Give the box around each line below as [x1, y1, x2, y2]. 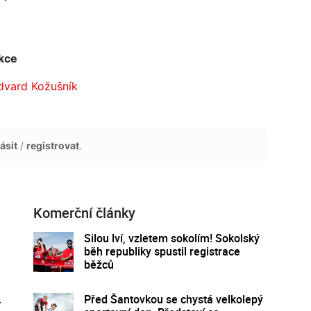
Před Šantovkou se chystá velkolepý [83, 291, 263, 307]
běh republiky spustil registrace [83, 243, 240, 259]
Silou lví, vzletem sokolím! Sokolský [83, 230, 260, 246]
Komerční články [33, 203, 135, 222]
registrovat [26, 139, 79, 151]
